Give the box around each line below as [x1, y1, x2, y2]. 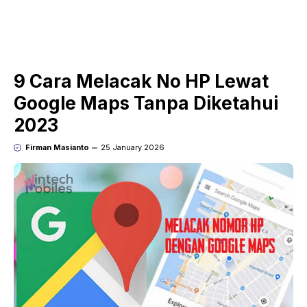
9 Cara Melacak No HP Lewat [14, 71, 269, 93]
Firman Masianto [25, 143, 89, 153]
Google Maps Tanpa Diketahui [14, 93, 278, 114]
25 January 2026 [100, 143, 164, 153]
